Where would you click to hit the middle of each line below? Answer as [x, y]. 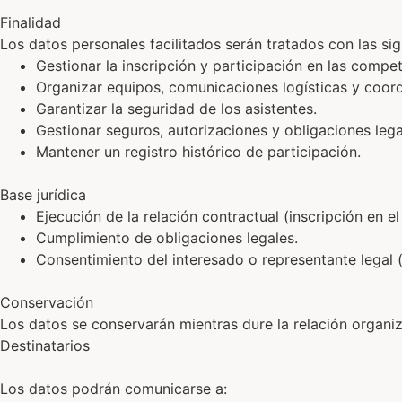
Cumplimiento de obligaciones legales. [167, 237]
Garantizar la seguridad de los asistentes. [176, 108]
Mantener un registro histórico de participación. [198, 151]
